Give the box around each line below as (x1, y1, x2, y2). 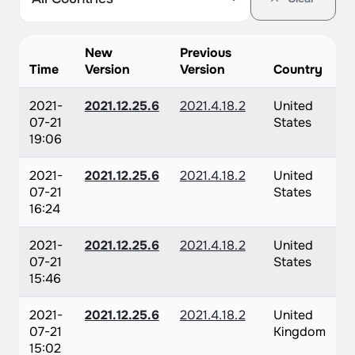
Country (273, 61, 323, 78)
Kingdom (273, 323, 326, 340)
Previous (179, 44, 231, 61)
